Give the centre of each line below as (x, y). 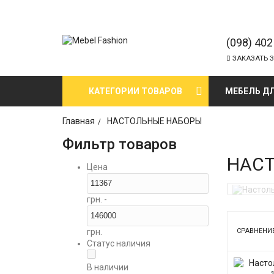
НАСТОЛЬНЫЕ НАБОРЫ (154, 121)
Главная (79, 121)
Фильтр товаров (120, 144)
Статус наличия (119, 243)
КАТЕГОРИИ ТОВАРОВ (136, 91)
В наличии (108, 267)
